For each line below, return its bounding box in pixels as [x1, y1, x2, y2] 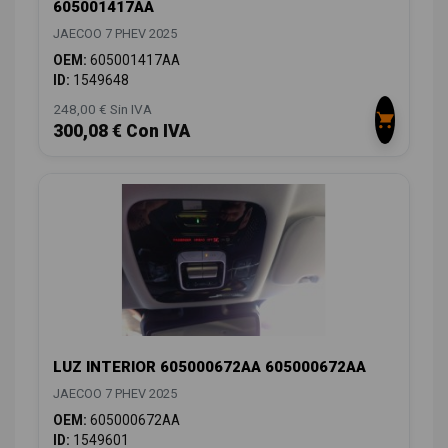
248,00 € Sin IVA [53, 100, 152, 117]
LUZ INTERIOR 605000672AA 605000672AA [53, 358, 366, 377]
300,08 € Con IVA [53, 120, 190, 141]
